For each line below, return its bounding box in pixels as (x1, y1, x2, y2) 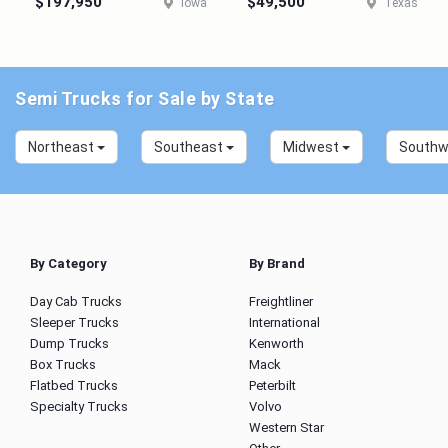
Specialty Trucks (30, 399, 128, 414)
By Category (30, 256, 107, 271)
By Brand (249, 256, 305, 271)
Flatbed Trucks (30, 378, 118, 393)
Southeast (154, 139, 226, 155)
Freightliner (249, 294, 313, 309)
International (249, 315, 320, 330)
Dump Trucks (30, 336, 109, 351)
